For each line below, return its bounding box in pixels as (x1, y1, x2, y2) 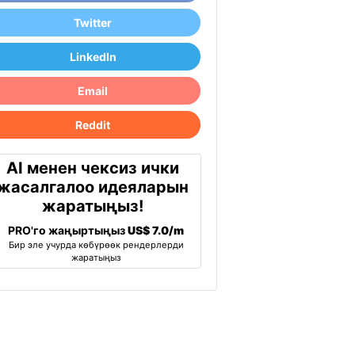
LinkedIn (69, 50, 116, 63)
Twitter (74, 16, 113, 29)
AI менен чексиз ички (6, 158, 180, 177)
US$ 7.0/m (128, 223, 185, 237)
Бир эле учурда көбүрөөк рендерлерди (8, 239, 184, 250)
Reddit (75, 118, 111, 132)
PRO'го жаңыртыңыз (8, 223, 128, 237)
